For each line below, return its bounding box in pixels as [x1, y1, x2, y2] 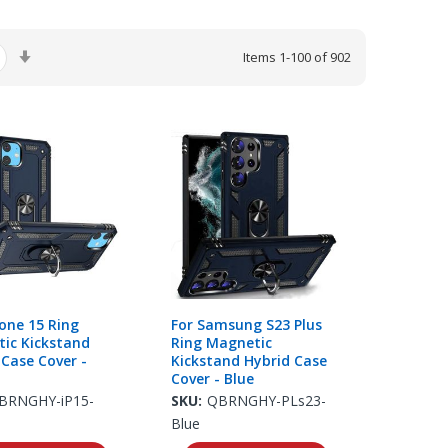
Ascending [38, 61, 104, 81]
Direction [38, 82, 97, 102]
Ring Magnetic [170, 332, 272, 352]
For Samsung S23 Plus [170, 314, 322, 334]
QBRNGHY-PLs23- [206, 390, 326, 410]
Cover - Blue [170, 368, 254, 388]
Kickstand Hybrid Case [170, 350, 327, 370]
